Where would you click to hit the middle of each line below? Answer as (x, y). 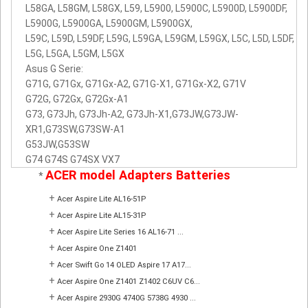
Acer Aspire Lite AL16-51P (101, 199)
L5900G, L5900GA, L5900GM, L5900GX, (109, 23)
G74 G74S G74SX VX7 (73, 159)
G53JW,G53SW (57, 144)
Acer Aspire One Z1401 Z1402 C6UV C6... (129, 281)
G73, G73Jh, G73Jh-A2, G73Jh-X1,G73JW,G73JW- (132, 114)
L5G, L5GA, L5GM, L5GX (75, 53)
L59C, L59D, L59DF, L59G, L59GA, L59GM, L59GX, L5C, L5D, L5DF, (160, 38)
